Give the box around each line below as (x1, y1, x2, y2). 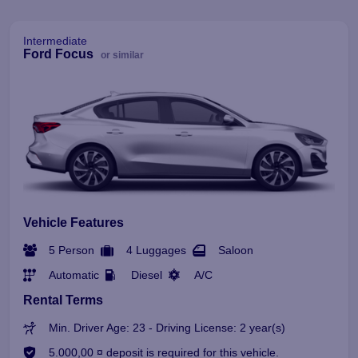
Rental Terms (23, 292, 103, 307)
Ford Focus (23, 46, 97, 61)
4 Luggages (126, 243, 186, 257)
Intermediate (23, 34, 87, 47)
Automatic (49, 268, 99, 281)
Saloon (218, 243, 253, 257)
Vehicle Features (23, 215, 124, 229)
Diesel (131, 268, 162, 281)
